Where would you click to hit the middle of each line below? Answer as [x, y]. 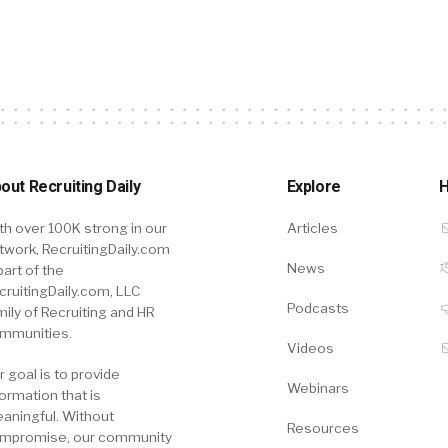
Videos [310, 348]
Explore [313, 187]
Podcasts [317, 308]
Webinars [317, 388]
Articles [312, 228]
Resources [322, 428]
